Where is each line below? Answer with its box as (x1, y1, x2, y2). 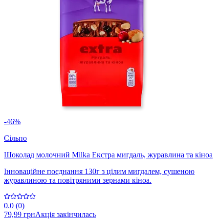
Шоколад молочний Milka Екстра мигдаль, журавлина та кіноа (4, 151, 213, 159)
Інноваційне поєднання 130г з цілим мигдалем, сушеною (4, 167, 195, 176)
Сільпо (4, 134, 27, 143)
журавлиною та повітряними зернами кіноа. (4, 176, 152, 185)
